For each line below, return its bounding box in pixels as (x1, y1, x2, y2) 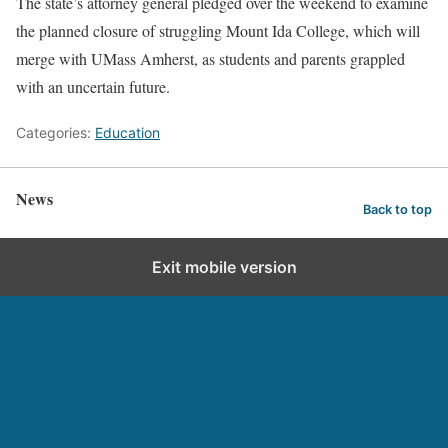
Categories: (16, 124, 95, 141)
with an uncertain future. (16, 76, 170, 97)
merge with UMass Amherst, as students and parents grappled (16, 48, 405, 69)
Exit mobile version (151, 257, 297, 277)
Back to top (363, 201, 432, 217)
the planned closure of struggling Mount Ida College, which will (16, 20, 420, 41)
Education (95, 124, 160, 141)
